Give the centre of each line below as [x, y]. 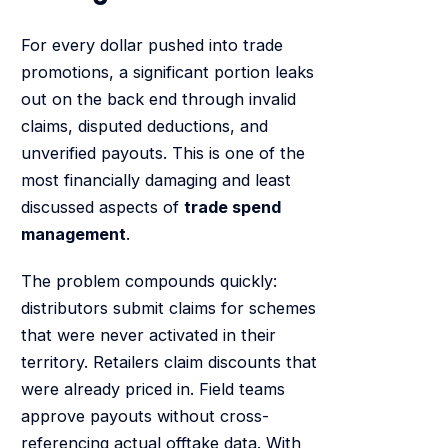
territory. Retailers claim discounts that [168, 362]
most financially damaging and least [155, 179]
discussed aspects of [102, 206]
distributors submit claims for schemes [168, 308]
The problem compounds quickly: [148, 281]
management [73, 233]
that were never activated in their [148, 335]
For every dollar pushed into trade [151, 44]
